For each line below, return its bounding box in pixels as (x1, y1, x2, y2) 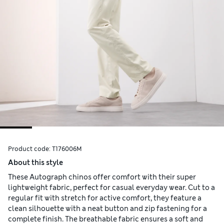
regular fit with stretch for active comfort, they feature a (8, 193, 201, 203)
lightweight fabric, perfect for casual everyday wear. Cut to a (8, 183, 215, 192)
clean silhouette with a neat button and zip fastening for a (8, 204, 207, 213)
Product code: (8, 145, 52, 153)
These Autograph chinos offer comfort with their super (8, 172, 196, 182)
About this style (8, 158, 63, 167)
